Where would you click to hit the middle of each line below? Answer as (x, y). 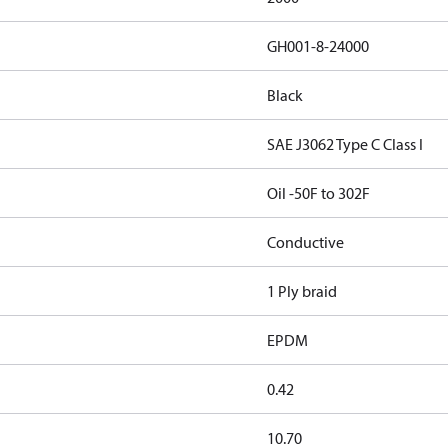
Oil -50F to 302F (318, 193)
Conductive (305, 242)
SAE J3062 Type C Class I (344, 144)
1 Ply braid (301, 291)
